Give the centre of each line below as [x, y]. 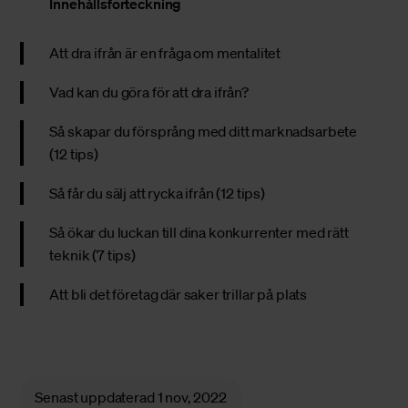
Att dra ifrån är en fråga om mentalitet [165, 53]
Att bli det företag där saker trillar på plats [178, 295]
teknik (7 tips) [93, 255]
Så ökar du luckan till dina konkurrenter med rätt [199, 233]
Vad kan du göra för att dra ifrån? [149, 92]
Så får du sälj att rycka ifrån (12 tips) [158, 194]
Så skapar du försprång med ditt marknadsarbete [204, 132]
